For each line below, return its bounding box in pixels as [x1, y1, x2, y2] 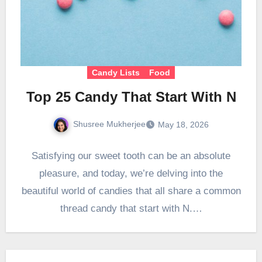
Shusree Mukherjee [73, 119, 146, 129]
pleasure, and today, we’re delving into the [39, 168, 223, 180]
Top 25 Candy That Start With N [26, 89, 236, 105]
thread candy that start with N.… [60, 203, 202, 215]
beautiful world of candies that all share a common [21, 185, 241, 197]
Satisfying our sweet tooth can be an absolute [32, 150, 230, 162]
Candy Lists [92, 68, 140, 78]
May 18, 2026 [158, 120, 209, 130]
